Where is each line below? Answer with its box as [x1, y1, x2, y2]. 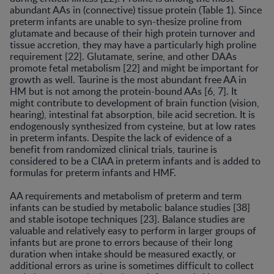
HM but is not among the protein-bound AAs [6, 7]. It [10, 84, 237, 98]
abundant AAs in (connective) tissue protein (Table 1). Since [10, 2, 262, 17]
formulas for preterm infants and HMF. [10, 165, 176, 179]
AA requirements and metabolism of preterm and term [10, 188, 242, 202]
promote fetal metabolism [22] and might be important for [10, 61, 259, 75]
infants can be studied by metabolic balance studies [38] [10, 200, 250, 214]
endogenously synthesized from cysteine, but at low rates [10, 119, 256, 133]
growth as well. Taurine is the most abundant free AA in [10, 72, 246, 86]
